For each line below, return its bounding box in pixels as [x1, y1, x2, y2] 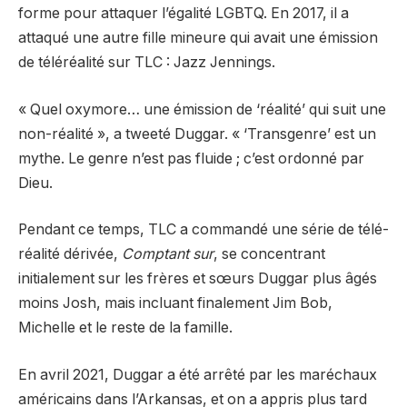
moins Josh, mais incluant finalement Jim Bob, [18, 294, 333, 313]
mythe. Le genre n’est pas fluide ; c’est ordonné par [18, 149, 364, 167]
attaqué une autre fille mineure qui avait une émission [18, 29, 378, 47]
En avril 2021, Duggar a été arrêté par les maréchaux [18, 365, 377, 383]
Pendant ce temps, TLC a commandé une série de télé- [18, 221, 389, 239]
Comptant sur [122, 245, 213, 263]
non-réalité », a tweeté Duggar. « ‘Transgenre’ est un [18, 124, 376, 143]
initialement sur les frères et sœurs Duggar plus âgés [18, 270, 377, 288]
